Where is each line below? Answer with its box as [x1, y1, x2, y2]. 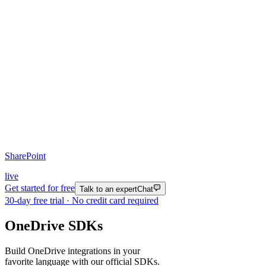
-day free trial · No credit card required [14, 195, 159, 205]
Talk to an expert [80, 184, 137, 194]
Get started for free [5, 183, 75, 194]
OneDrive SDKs [5, 217, 103, 233]
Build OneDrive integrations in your [5, 245, 140, 256]
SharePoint [5, 151, 46, 161]
